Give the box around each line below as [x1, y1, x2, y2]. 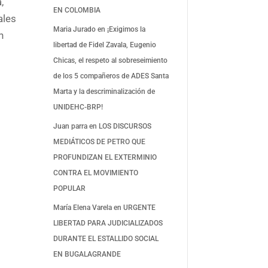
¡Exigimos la [107, 25, 146, 33]
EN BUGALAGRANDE [53, 249, 121, 258]
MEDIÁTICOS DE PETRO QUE [53, 137, 146, 146]
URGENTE [123, 203, 156, 212]
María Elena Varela [53, 203, 112, 212]
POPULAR [53, 184, 86, 193]
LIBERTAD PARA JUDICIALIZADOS [53, 218, 163, 227]
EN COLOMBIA [53, 5, 101, 14]
